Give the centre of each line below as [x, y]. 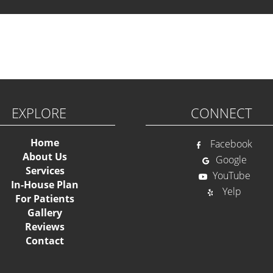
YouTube [232, 176]
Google [232, 160]
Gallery [45, 213]
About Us [45, 157]
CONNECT [222, 113]
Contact [45, 241]
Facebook [232, 144]
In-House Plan [45, 185]
